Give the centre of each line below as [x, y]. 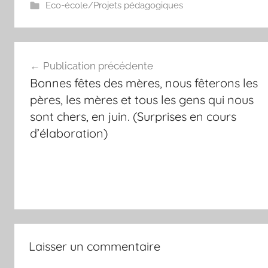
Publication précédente [98, 66]
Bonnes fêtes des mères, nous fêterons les [144, 83]
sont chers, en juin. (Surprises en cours [133, 116]
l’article [41, 95]
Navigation [54, 52]
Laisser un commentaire [95, 246]
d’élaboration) [68, 133]
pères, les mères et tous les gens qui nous [141, 99]
